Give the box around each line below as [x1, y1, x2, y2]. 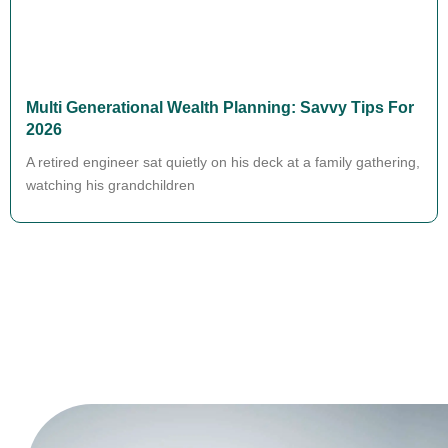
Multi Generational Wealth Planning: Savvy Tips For [26, 98, 414, 116]
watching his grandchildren [26, 176, 195, 193]
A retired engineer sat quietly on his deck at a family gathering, [26, 153, 420, 170]
